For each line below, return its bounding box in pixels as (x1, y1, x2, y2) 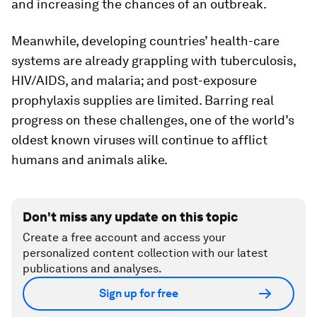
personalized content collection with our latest (23, 246, 268, 260)
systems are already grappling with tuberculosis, (11, 52, 296, 68)
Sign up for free (99, 287, 178, 301)
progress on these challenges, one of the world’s (11, 112, 294, 127)
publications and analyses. (23, 261, 162, 275)
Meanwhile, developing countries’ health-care (11, 33, 279, 48)
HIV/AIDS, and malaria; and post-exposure (11, 72, 257, 88)
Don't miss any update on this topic (23, 209, 238, 224)
